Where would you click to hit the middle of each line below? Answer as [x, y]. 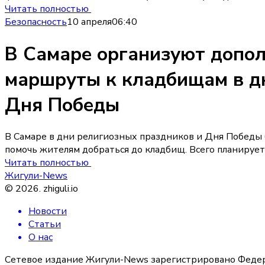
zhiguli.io [61, 189]
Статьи [45, 224]
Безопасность [36, 22]
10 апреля [89, 22]
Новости [48, 211]
